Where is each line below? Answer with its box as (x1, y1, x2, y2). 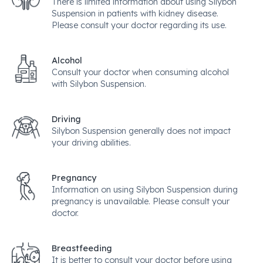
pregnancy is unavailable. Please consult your (52, 196, 230, 207)
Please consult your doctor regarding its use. (52, 20, 227, 31)
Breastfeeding (52, 243, 112, 254)
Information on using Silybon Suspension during (52, 184, 238, 195)
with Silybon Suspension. (52, 79, 146, 89)
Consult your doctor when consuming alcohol (52, 67, 229, 77)
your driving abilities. (52, 137, 131, 148)
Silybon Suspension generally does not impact (52, 126, 231, 136)
